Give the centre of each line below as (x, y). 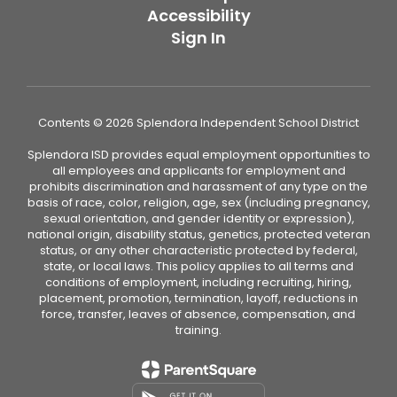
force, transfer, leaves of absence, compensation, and (198, 314)
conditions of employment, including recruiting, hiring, (198, 282)
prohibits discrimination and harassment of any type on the (198, 187)
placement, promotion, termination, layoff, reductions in (198, 298)
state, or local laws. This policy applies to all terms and (198, 266)
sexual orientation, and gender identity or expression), (198, 218)
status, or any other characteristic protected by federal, (198, 250)
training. (198, 330)
